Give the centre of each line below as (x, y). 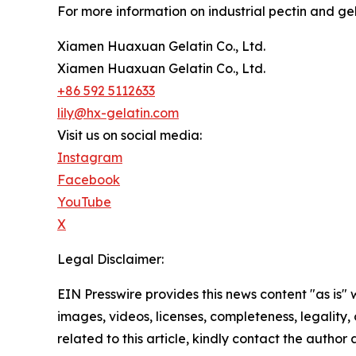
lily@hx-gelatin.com (118, 112)
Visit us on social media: (130, 135)
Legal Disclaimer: (110, 259)
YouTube (84, 201)
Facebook (89, 179)
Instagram (90, 157)
